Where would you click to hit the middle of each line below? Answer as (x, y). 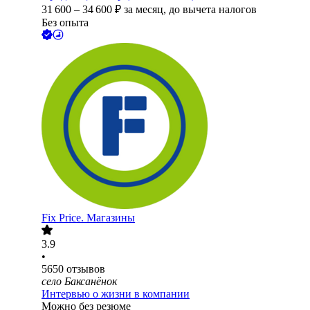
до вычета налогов (213, 10)
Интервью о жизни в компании (116, 294)
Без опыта (65, 23)
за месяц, (146, 10)
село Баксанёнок (79, 282)
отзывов (86, 269)
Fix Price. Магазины (88, 218)
